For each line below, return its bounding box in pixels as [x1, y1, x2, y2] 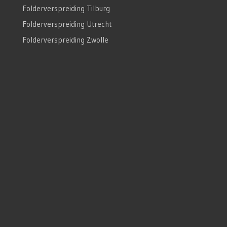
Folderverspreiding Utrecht [22, 19, 111, 29]
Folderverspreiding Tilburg [22, 3, 110, 13]
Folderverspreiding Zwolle [22, 34, 108, 45]
